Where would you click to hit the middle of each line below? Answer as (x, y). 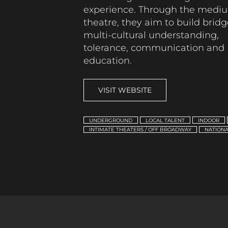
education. (108, 60)
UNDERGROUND (110, 120)
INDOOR (208, 120)
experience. (111, 9)
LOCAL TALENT (165, 120)
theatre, (102, 22)
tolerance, (107, 48)
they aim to (148, 22)
